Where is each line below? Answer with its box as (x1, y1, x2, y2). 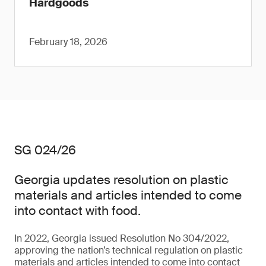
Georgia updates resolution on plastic (14, 172, 229, 188)
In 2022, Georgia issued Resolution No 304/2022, (14, 232, 229, 245)
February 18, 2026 (29, 36, 107, 48)
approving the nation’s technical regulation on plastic (14, 244, 243, 256)
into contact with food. (14, 202, 141, 219)
